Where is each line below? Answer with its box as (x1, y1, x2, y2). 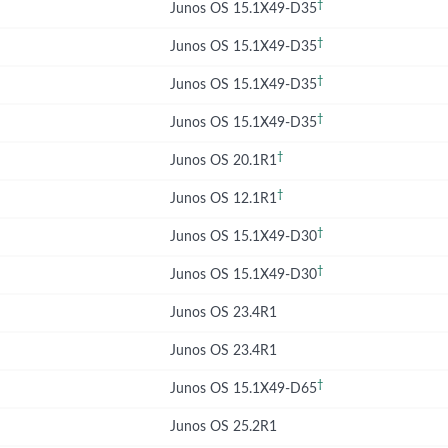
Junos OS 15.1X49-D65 (170, 382, 317, 396)
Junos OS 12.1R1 (170, 192, 277, 206)
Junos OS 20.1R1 (170, 154, 277, 168)
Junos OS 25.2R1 (170, 420, 277, 434)
